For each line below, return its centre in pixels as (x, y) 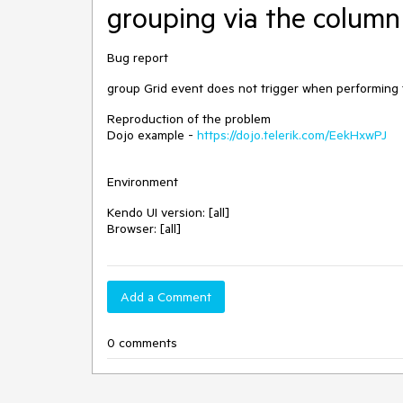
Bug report (138, 58)
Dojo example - (152, 135)
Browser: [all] (144, 228)
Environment (143, 182)
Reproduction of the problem (189, 119)
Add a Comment (166, 297)
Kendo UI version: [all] (168, 212)
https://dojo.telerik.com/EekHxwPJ (292, 135)
